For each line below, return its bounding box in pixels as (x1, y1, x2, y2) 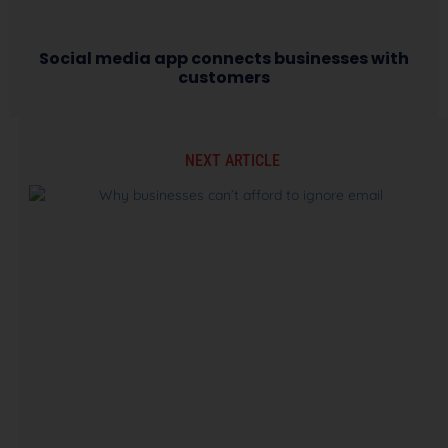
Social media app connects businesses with (39, 47, 409, 71)
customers (178, 66, 270, 90)
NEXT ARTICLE (185, 151, 281, 171)
